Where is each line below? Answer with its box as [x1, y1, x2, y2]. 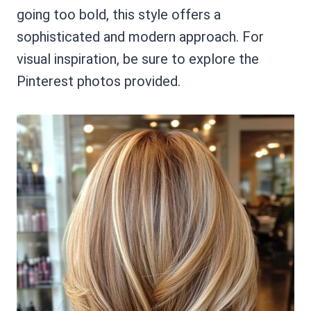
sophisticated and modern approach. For [17, 28, 264, 45]
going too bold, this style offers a [17, 6, 221, 23]
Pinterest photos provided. [17, 73, 180, 90]
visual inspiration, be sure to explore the [17, 51, 259, 67]
